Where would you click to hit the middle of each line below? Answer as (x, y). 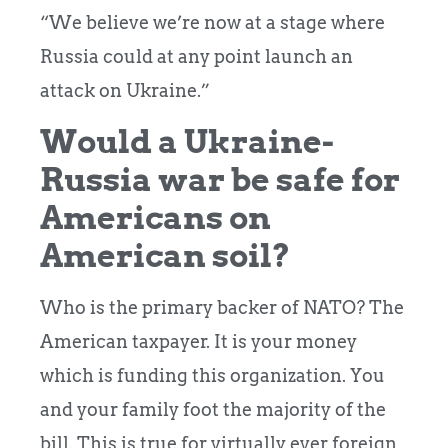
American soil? (165, 255)
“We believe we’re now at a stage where (212, 23)
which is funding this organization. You (212, 375)
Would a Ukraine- (187, 141)
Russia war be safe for (220, 179)
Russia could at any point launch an (196, 57)
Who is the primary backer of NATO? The (222, 307)
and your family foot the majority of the (213, 409)
